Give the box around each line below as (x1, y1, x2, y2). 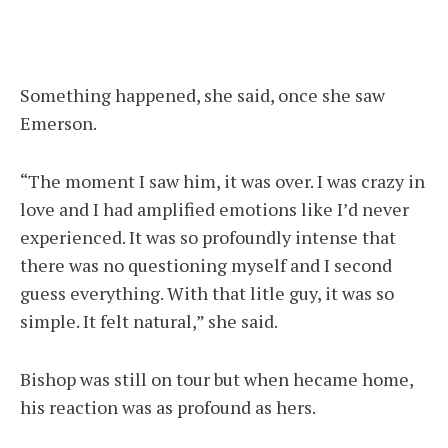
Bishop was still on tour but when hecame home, (20, 367, 413, 392)
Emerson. (20, 111, 97, 136)
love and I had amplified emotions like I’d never (20, 197, 409, 222)
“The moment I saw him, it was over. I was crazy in (20, 169, 425, 194)
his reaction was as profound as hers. (20, 395, 316, 420)
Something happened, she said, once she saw (20, 83, 385, 108)
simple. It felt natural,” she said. (20, 309, 278, 334)
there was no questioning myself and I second (20, 253, 392, 278)
